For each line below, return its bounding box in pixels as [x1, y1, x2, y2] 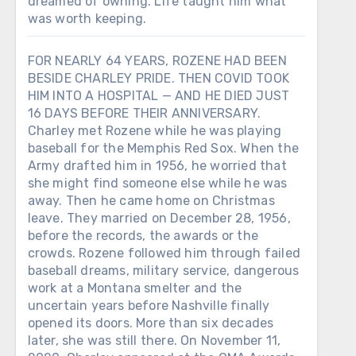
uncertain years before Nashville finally [27, 298, 270, 313]
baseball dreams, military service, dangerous [27, 263, 300, 278]
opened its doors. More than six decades [27, 315, 274, 331]
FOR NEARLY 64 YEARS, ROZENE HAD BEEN [27, 53, 287, 68]
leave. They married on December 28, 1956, [27, 211, 291, 226]
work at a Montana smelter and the [27, 281, 242, 296]
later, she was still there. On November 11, [27, 333, 281, 348]
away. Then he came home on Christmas [27, 193, 275, 208]
